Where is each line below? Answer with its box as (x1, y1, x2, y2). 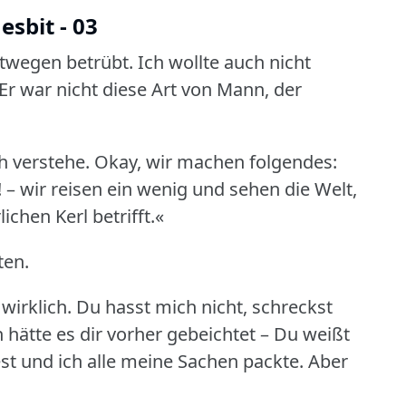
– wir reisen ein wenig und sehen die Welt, (6, 176, 357, 201)
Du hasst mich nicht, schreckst (76, 294, 333, 319)
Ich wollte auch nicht (138, 49, 311, 74)
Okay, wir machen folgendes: (94, 149, 337, 174)
